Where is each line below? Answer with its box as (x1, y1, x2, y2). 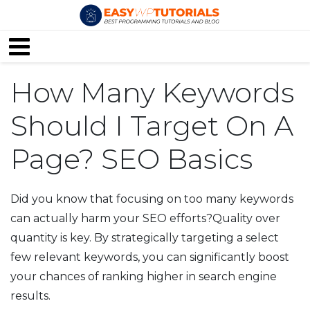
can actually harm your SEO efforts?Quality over (10, 212, 280, 226)
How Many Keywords (10, 75, 294, 110)
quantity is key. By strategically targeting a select (10, 231, 279, 245)
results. (10, 289, 51, 303)
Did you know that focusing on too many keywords (10, 192, 293, 206)
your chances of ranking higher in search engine (10, 270, 277, 284)
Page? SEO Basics (10, 142, 253, 176)
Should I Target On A (10, 109, 293, 143)
